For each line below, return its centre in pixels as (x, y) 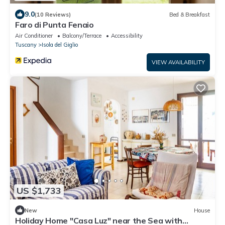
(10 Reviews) (53, 14)
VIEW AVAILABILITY (178, 63)
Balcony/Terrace (82, 36)
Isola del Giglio (60, 45)
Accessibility (127, 36)
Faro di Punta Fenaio (54, 25)
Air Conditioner (34, 36)
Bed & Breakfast (190, 14)
